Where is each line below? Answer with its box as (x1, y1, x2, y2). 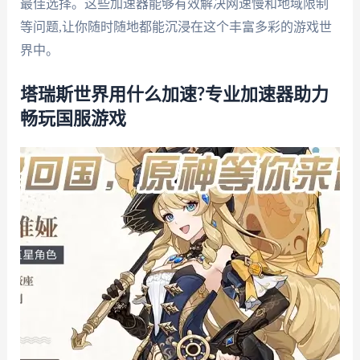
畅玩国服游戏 (19, 109, 126, 128)
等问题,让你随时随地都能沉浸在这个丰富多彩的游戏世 (19, 20, 332, 35)
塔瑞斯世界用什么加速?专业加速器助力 (19, 85, 329, 104)
